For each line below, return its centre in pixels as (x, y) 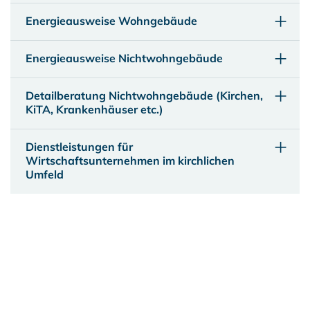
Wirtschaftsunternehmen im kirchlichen (130, 161)
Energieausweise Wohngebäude (111, 21)
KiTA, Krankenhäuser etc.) (94, 109)
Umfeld (45, 174)
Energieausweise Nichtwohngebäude (124, 58)
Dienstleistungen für (79, 147)
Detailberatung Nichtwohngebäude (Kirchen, (144, 95)
